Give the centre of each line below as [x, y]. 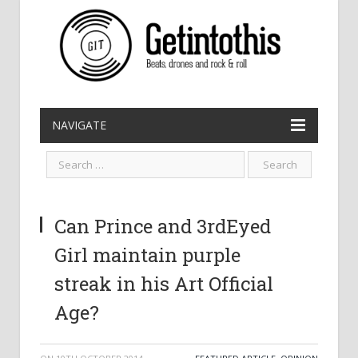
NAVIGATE [79, 125]
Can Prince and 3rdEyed [163, 226]
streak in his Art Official [164, 284]
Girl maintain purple [147, 255]
